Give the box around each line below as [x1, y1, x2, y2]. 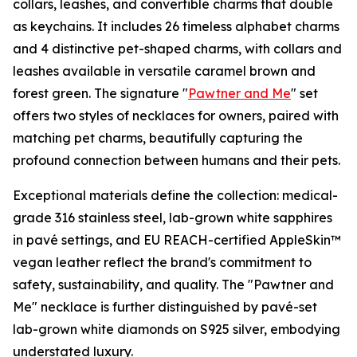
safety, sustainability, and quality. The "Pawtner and [13, 277, 334, 293]
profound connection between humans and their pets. [13, 152, 340, 169]
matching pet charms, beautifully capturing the [13, 130, 303, 147]
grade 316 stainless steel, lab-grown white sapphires [13, 210, 332, 226]
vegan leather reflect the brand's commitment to [13, 254, 312, 271]
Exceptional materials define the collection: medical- [13, 187, 338, 204]
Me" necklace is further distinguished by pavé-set [13, 299, 317, 316]
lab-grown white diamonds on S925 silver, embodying [13, 321, 340, 338]
